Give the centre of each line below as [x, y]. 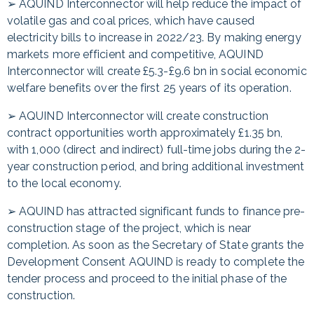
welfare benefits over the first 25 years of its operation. [149, 88]
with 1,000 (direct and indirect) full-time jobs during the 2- [156, 150]
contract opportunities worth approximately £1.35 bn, [145, 133]
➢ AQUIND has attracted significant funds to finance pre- [156, 211]
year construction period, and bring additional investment [156, 166]
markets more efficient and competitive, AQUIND [135, 54]
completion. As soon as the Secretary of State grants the [156, 245]
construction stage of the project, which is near [129, 228]
